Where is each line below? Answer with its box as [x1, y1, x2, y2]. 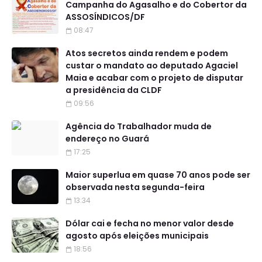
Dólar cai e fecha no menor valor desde [65, 218, 234, 230]
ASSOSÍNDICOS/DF [65, 11, 145, 23]
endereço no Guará [65, 133, 149, 145]
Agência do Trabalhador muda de [65, 120, 212, 133]
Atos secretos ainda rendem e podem [65, 47, 228, 60]
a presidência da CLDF [65, 84, 162, 96]
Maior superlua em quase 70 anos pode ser [65, 169, 250, 181]
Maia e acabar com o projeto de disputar [65, 72, 243, 84]
